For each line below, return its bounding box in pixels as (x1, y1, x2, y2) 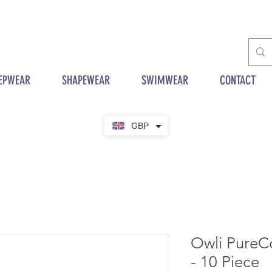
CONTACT (220, 73, 256, 87)
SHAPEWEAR (62, 73, 110, 87)
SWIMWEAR (141, 73, 188, 87)
